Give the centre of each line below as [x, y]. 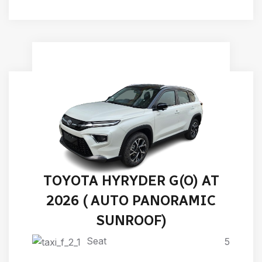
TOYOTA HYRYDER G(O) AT [131, 180]
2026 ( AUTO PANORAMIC [131, 200]
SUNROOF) [131, 220]
